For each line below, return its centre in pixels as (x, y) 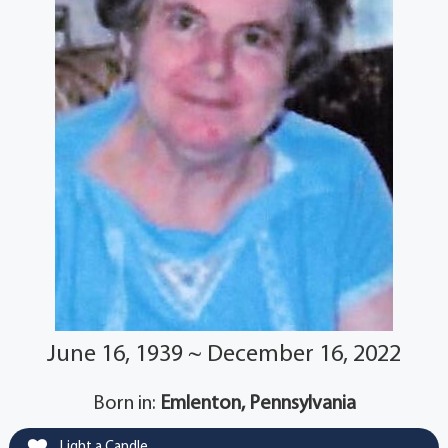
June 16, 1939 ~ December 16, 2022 (224, 355)
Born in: (126, 404)
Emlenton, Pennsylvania (257, 404)
